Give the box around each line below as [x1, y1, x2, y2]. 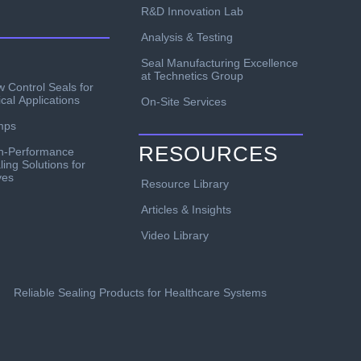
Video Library [141, 228, 209, 242]
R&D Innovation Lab [141, 4, 243, 18]
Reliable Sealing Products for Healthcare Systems [13, 285, 267, 299]
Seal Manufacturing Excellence [141, 56, 298, 69]
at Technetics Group [141, 68, 243, 82]
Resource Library [141, 176, 229, 190]
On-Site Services [141, 94, 226, 108]
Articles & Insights [141, 202, 231, 216]
